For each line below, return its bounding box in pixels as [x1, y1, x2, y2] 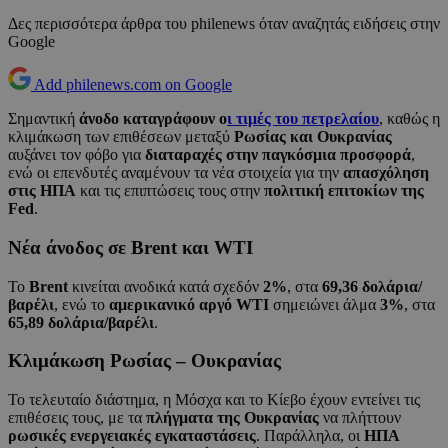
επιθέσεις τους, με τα [8, 408, 146, 426]
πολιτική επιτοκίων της [264, 182, 424, 200]
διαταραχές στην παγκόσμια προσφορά [145, 146, 411, 164]
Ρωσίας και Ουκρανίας [234, 128, 392, 146]
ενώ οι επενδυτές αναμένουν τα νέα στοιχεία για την [8, 164, 343, 182]
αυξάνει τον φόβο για [8, 146, 145, 164]
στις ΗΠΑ [8, 182, 76, 200]
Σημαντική [8, 110, 79, 128]
